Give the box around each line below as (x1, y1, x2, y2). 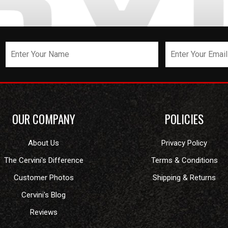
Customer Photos (13, 173, 74, 182)
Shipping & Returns (153, 173, 216, 182)
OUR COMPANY (12, 110, 75, 128)
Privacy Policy (161, 138, 208, 148)
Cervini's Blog (21, 190, 66, 199)
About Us (28, 138, 60, 148)
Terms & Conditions (151, 156, 218, 165)
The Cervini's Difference (4, 156, 83, 165)
